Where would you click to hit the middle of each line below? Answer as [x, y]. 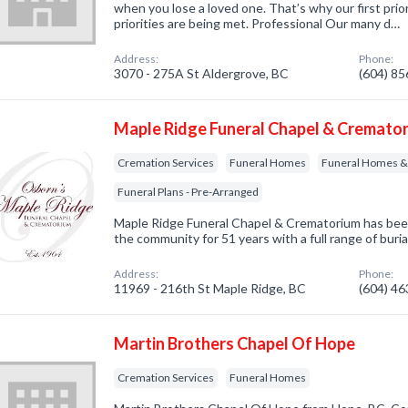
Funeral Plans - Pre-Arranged [189, 192]
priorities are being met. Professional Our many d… [257, 23]
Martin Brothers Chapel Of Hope [235, 343]
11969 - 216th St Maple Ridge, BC [210, 288]
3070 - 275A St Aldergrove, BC [202, 73]
